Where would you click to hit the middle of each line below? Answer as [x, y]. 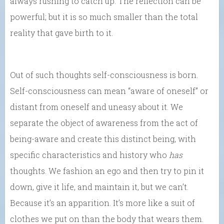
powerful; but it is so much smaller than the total [104, 16]
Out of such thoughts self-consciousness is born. [104, 74]
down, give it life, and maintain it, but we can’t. [99, 186]
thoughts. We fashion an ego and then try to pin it [107, 170]
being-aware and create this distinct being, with [103, 138]
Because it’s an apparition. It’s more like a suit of [102, 202]
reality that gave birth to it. [61, 32]
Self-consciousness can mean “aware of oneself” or [109, 90]
